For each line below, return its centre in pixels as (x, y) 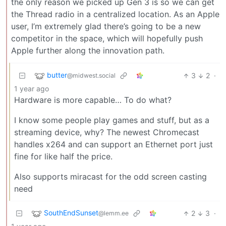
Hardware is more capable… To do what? (93, 100)
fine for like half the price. (63, 157)
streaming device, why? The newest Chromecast (107, 132)
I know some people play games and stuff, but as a (112, 120)
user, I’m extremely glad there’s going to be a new (106, 26)
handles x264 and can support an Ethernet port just (114, 145)
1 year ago (32, 89)
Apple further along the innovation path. (88, 51)
